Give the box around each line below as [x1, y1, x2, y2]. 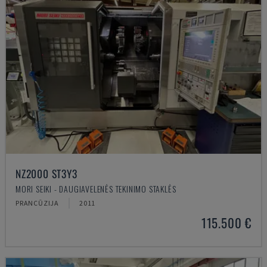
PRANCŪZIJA [15, 198, 59, 207]
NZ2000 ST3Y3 [15, 166, 77, 181]
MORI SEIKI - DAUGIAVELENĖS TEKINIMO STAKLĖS [15, 182, 176, 195]
